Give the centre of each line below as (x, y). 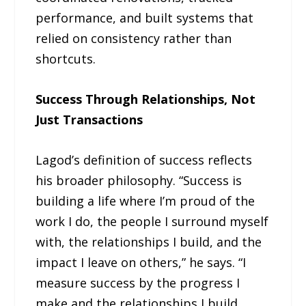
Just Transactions (89, 119)
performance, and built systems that (145, 17)
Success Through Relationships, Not (146, 99)
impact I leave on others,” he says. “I (141, 262)
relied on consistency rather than (134, 38)
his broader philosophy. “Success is (139, 180)
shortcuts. (66, 58)
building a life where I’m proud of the (145, 200)
